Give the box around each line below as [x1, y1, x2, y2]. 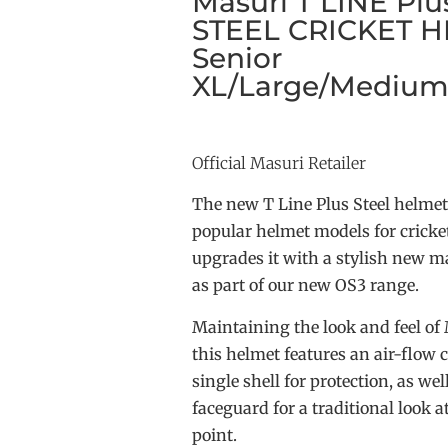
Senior [192, 41, 282, 75]
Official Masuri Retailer [192, 153, 366, 173]
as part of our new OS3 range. [192, 275, 419, 296]
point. [192, 424, 237, 445]
